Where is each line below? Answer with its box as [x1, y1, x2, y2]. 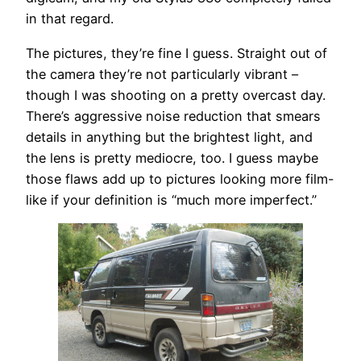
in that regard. [26, 10, 118, 27]
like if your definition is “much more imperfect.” [26, 191, 317, 208]
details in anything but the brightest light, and [26, 128, 313, 145]
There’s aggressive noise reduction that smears [26, 107, 321, 124]
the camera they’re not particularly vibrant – [26, 65, 298, 82]
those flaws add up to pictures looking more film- [26, 170, 334, 187]
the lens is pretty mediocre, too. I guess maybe [26, 149, 318, 166]
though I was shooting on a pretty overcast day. [26, 86, 326, 103]
